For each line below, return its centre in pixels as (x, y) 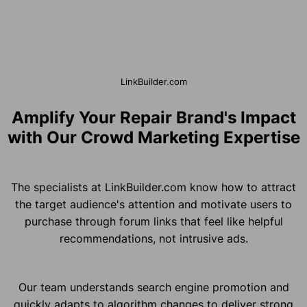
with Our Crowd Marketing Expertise (153, 138)
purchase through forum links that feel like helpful (153, 222)
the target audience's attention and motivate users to (153, 205)
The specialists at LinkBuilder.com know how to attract (153, 187)
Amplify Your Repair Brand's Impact (153, 118)
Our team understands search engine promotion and (153, 287)
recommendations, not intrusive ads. (153, 239)
